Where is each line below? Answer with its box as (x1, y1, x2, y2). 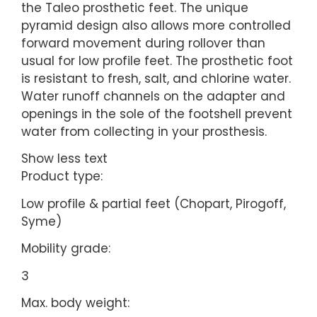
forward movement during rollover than (21, 34, 265, 52)
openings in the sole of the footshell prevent (21, 105, 292, 122)
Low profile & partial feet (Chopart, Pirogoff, (21, 195, 286, 212)
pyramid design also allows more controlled (21, 16, 291, 34)
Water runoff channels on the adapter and (21, 87, 285, 105)
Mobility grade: (21, 240, 110, 258)
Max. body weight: (21, 294, 129, 312)
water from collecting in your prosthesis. (21, 122, 267, 140)
